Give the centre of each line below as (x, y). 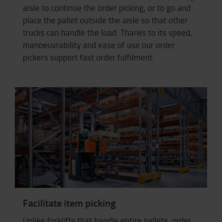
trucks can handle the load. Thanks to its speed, (108, 33)
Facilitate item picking (69, 202)
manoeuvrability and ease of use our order (99, 45)
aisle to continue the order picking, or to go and (107, 8)
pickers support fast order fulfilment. (89, 57)
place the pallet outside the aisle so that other (105, 20)
